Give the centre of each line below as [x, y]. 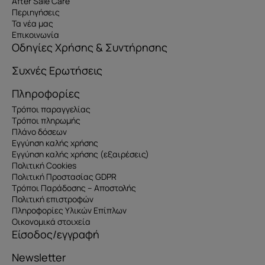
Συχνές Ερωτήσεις [57, 71]
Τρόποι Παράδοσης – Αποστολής [74, 188]
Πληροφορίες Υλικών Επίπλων [69, 211]
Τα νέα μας [33, 24]
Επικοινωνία [35, 35]
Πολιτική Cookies [44, 166]
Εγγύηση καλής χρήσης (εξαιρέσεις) [80, 154]
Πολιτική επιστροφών [53, 199]
